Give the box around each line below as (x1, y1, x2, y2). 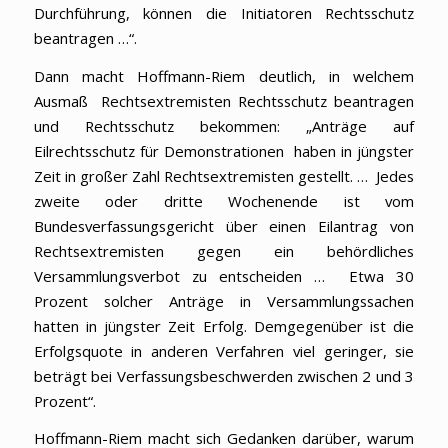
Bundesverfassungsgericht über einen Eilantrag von (33, 215, 415, 236)
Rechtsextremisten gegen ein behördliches (33, 240, 415, 261)
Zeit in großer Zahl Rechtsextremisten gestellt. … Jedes (33, 165, 415, 186)
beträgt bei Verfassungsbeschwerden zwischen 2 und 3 (33, 365, 415, 386)
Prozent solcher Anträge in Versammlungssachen (33, 290, 415, 311)
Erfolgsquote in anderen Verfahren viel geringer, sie (33, 340, 415, 361)
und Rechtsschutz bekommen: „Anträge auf (33, 115, 415, 136)
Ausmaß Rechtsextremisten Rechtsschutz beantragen (33, 90, 415, 111)
